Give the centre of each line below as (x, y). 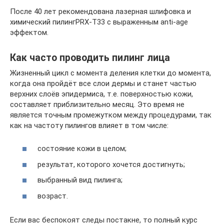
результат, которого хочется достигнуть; (111, 164)
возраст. (53, 196)
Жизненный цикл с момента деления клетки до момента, (110, 73)
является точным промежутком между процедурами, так (111, 115)
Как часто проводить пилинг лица (90, 57)
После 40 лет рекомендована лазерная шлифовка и (100, 11)
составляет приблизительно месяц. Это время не (97, 104)
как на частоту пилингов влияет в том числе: (89, 125)
